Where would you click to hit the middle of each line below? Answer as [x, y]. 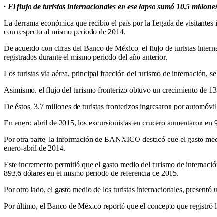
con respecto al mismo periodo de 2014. [65, 31]
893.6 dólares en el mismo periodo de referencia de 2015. [91, 173]
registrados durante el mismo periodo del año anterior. [85, 57]
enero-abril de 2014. [35, 148]
